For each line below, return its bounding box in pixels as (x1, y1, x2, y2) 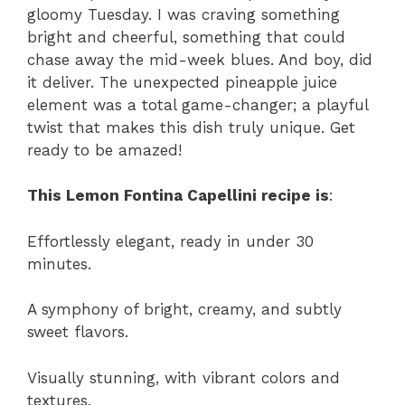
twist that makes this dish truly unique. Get (27, 118, 355, 137)
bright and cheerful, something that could (27, 27, 345, 46)
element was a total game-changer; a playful (27, 95, 368, 114)
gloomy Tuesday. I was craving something (27, 5, 340, 24)
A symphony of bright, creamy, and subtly (27, 300, 342, 319)
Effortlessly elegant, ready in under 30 (27, 231, 314, 250)
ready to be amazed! (27, 140, 182, 159)
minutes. (27, 254, 91, 273)
